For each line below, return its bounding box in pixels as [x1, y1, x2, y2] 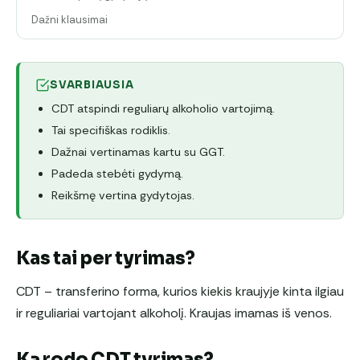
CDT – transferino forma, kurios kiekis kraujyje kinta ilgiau [16, 283, 344, 301]
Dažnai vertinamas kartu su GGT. [51, 145, 225, 160]
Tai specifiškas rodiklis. [51, 123, 170, 138]
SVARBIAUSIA [50, 78, 134, 92]
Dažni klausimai [31, 13, 108, 27]
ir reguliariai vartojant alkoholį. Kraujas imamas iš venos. [16, 305, 332, 322]
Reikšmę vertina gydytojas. [51, 188, 194, 203]
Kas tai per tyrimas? [16, 247, 195, 270]
